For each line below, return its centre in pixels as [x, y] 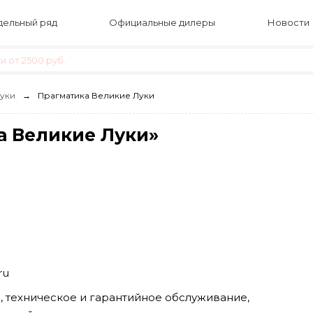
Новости [288, 22]
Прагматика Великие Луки [96, 95]
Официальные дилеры [162, 22]
